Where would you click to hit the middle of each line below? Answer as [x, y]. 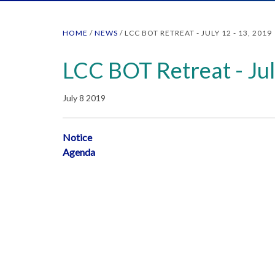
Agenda [79, 152]
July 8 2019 [84, 98]
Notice [77, 137]
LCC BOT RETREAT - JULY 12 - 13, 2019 [198, 33]
